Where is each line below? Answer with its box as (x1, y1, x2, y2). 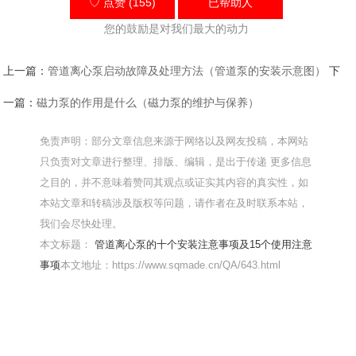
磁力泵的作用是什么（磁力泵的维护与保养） (37, 96, 260, 110)
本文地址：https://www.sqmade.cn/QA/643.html (60, 259, 281, 272)
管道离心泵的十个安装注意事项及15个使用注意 (95, 238, 313, 251)
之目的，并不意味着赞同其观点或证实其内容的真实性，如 (40, 176, 309, 189)
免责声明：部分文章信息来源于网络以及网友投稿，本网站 (40, 135, 309, 148)
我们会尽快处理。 (40, 218, 123, 230)
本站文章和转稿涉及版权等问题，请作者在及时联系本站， (40, 197, 309, 210)
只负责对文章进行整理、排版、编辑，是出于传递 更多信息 (40, 156, 312, 168)
